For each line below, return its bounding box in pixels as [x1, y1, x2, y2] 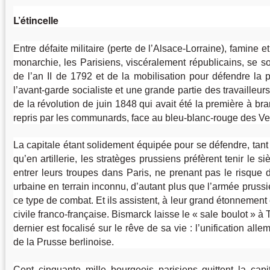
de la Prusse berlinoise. [13, 237, 114, 248]
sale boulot [200, 209, 248, 220]
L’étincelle [13, 13, 58, 28]
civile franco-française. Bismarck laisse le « [13, 209, 198, 220]
